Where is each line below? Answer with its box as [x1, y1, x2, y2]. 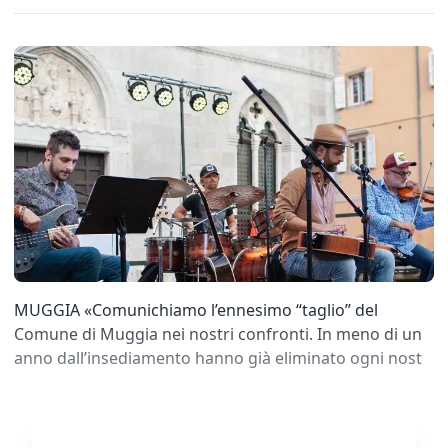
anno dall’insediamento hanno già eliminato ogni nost [14, 346, 422, 369]
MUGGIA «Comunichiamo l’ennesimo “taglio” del [14, 298, 378, 321]
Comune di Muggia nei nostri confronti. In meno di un [14, 322, 422, 345]
